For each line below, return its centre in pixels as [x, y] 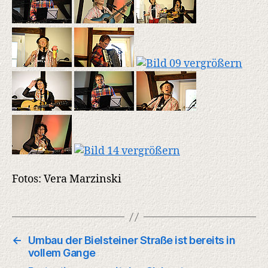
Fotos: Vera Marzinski [67, 179]
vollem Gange [62, 253]
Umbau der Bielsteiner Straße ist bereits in [132, 240]
